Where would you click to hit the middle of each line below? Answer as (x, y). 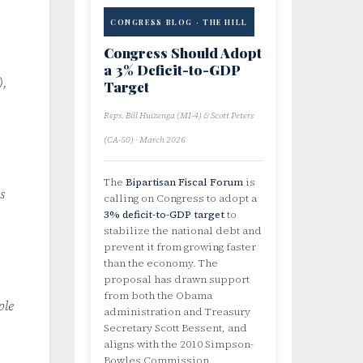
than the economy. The (161, 263)
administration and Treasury (177, 312)
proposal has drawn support (177, 280)
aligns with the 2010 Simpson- (179, 344)
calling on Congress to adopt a (180, 199)
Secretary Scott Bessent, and (175, 328)
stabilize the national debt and (183, 231)
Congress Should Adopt (183, 53)
